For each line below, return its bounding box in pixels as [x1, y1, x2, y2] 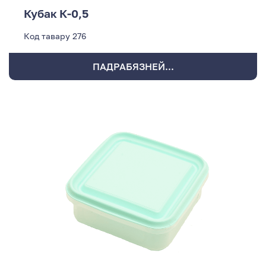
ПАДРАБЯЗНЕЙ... [92, 61, 174, 73]
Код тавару [24, 31, 70, 42]
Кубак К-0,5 [24, 7, 88, 21]
